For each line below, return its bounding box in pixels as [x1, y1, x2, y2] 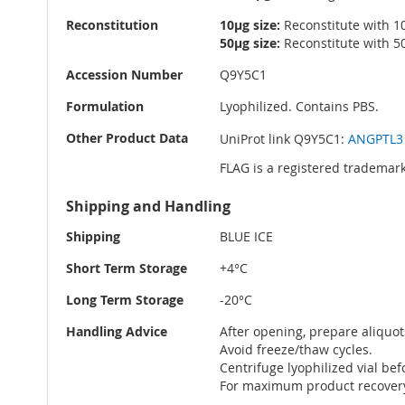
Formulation [66, 98, 144, 116]
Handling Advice [66, 323, 167, 341]
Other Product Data [66, 129, 188, 147]
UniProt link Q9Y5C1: [220, 130, 348, 148]
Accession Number [66, 66, 183, 84]
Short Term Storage [66, 259, 187, 278]
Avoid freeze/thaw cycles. [220, 341, 372, 359]
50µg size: [220, 34, 280, 52]
